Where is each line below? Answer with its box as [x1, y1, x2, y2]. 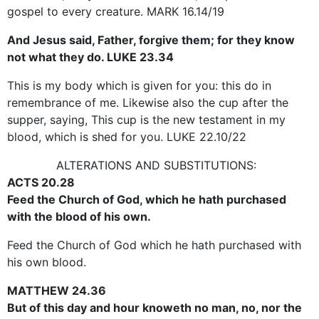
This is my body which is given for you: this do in [7, 78, 271, 93]
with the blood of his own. [7, 209, 151, 224]
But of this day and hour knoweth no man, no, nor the [7, 300, 302, 315]
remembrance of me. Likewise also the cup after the [7, 95, 288, 110]
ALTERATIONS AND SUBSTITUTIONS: [56, 157, 256, 172]
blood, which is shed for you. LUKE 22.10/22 [7, 129, 246, 144]
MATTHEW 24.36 [7, 283, 106, 298]
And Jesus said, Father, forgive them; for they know [7, 32, 295, 47]
